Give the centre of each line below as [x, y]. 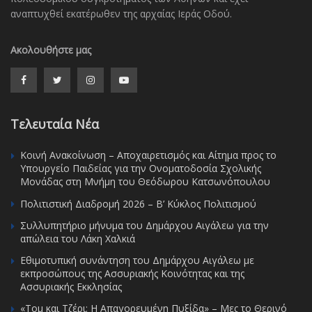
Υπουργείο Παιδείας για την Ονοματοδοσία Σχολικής [141, 168]
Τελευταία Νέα [55, 124]
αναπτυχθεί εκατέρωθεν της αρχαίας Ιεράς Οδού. [121, 13]
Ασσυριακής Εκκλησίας [71, 286]
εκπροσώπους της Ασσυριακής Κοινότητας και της [132, 273]
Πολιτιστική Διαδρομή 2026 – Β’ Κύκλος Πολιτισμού [138, 203]
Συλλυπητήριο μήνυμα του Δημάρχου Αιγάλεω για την [145, 225]
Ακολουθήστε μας [51, 49]
